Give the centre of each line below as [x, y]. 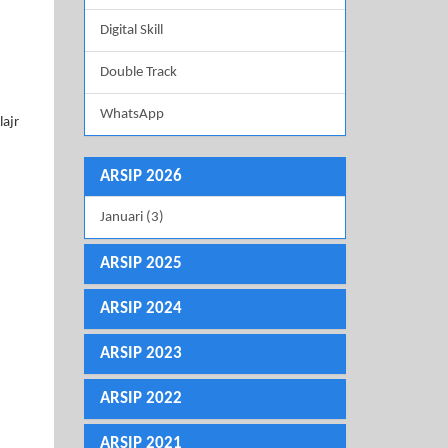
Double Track [138, 73]
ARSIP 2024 [140, 309]
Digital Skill [131, 31]
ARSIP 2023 [140, 354]
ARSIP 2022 [140, 399]
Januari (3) [131, 218]
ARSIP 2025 [140, 264]
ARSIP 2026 [140, 177]
